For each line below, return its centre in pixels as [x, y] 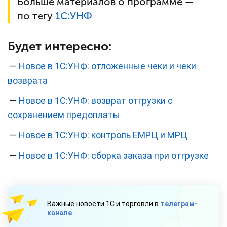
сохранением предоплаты [64, 115]
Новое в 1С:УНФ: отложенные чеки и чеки [107, 66]
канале [60, 213]
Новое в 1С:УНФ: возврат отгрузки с [96, 101]
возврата [28, 81]
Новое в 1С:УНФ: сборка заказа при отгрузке [114, 156]
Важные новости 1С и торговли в [104, 204]
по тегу [36, 16]
